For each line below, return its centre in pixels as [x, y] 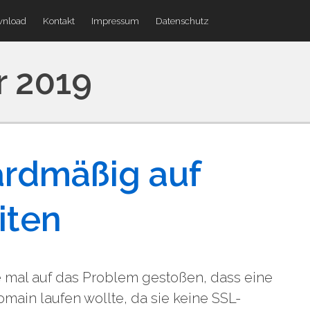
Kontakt [59, 21]
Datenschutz [182, 21]
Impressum [115, 21]
